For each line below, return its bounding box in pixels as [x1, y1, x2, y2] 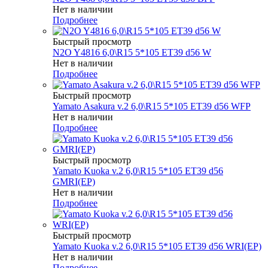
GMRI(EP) [53, 176, 95, 187]
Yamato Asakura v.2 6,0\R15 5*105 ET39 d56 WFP [53, 100, 251, 111]
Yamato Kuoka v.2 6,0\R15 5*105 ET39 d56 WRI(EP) [53, 240, 261, 251]
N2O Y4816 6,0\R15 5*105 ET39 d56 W [53, 47, 211, 57]
